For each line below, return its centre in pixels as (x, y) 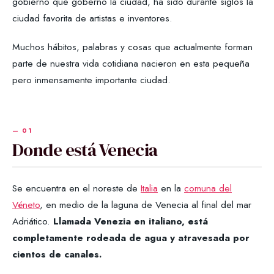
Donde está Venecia (85, 150)
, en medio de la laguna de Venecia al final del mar (146, 204)
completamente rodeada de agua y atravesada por (131, 237)
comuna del (208, 188)
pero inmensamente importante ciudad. (91, 80)
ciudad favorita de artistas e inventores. (92, 18)
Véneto (26, 204)
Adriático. (33, 221)
